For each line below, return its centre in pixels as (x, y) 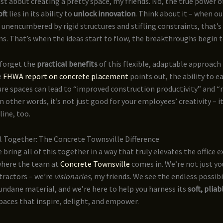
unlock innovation (105, 14)
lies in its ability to (41, 14)
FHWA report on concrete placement (66, 76)
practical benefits (67, 63)
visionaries (72, 176)
